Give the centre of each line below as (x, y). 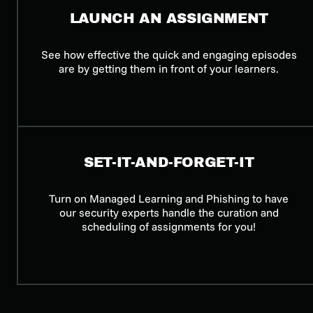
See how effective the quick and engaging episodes (169, 55)
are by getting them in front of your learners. (169, 69)
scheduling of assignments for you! (169, 227)
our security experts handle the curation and (169, 213)
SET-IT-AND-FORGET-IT (169, 162)
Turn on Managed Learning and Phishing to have (169, 199)
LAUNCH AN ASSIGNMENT (169, 19)
